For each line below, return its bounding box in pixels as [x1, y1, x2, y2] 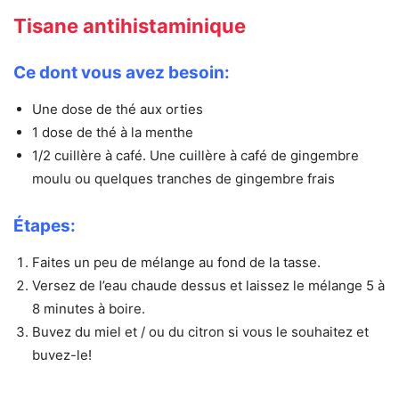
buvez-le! [32, 346, 92, 364]
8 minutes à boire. [32, 300, 145, 318]
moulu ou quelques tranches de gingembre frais [32, 170, 335, 188]
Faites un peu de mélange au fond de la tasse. [32, 254, 321, 272]
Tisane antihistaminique [13, 14, 246, 38]
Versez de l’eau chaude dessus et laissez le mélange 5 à [32, 277, 385, 295]
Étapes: [13, 216, 76, 237]
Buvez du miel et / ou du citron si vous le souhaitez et [32, 323, 369, 341]
